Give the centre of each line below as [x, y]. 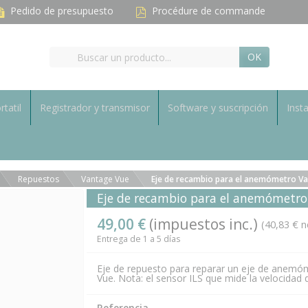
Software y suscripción [218, 108]
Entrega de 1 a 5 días [138, 239]
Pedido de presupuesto [62, 11]
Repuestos [38, 179]
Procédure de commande [209, 11]
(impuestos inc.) [203, 224]
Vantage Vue [105, 179]
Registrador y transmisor [95, 108]
